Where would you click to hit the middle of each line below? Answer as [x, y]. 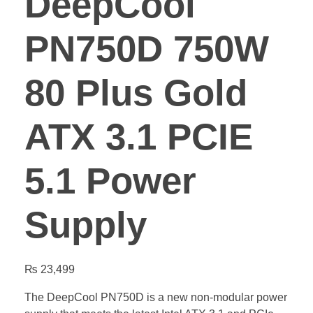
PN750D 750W [147, 49]
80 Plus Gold [136, 93]
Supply [86, 225]
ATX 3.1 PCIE [139, 137]
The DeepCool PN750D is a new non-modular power [156, 298]
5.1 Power [110, 181]
